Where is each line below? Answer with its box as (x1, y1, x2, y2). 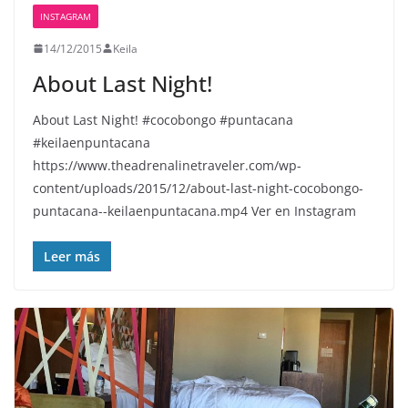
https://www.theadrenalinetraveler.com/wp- (33, 156, 301, 174)
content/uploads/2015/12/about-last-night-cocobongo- (33, 178, 363, 197)
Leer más (44, 247, 100, 265)
